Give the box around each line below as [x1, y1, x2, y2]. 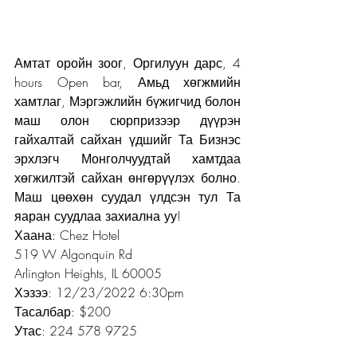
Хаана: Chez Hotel [14, 226, 120, 244]
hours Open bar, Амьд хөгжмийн [14, 73, 241, 91]
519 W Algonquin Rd [14, 245, 132, 263]
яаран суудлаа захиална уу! [14, 206, 181, 225]
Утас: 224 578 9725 [14, 321, 137, 339]
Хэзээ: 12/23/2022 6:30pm [14, 283, 184, 301]
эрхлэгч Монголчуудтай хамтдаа [14, 149, 241, 167]
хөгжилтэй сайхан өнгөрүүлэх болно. [14, 168, 241, 186]
